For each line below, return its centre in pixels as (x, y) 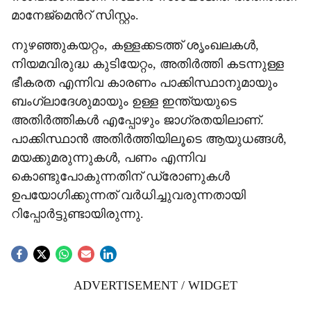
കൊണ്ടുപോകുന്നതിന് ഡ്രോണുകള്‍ (120, 176)
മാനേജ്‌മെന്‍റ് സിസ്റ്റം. (75, 15)
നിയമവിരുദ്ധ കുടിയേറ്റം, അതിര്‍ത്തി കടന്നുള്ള (148, 64)
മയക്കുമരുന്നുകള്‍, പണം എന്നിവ (108, 158)
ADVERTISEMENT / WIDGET (155, 285)
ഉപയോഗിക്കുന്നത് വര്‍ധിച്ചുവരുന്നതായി (128, 195)
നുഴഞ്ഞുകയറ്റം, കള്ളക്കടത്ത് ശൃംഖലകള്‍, (135, 45)
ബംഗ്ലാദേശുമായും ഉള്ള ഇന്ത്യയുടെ (124, 101)
